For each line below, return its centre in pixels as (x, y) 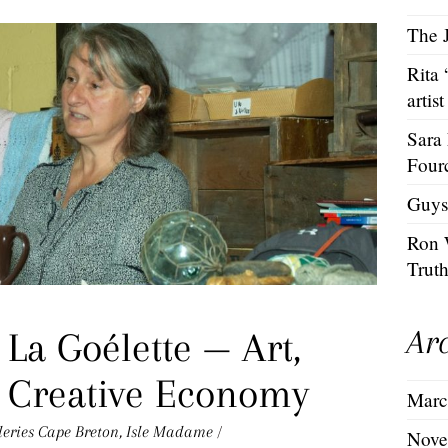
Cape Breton (78, 432)
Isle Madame (169, 432)
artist (426, 99)
